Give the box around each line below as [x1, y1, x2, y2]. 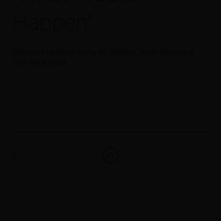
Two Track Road [12, 58, 66, 67]
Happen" [12, 9, 93, 36]
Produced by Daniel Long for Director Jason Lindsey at [12, 48, 194, 57]
